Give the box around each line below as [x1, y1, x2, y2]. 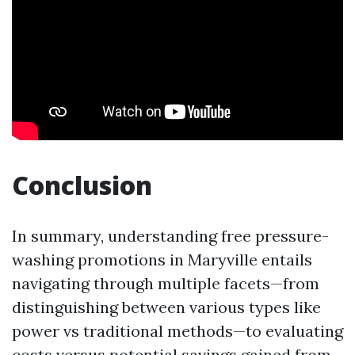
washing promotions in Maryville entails [12, 250, 312, 269]
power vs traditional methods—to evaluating [12, 321, 343, 341]
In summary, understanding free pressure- [12, 226, 329, 246]
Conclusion [12, 168, 152, 202]
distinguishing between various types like [12, 297, 321, 317]
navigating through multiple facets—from [12, 273, 319, 293]
